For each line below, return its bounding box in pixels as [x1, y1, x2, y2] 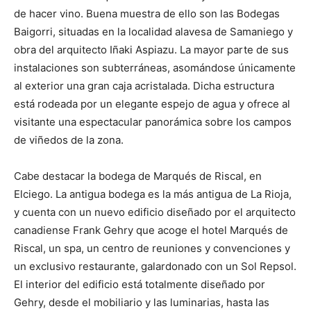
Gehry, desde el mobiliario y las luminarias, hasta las [14, 296, 269, 310]
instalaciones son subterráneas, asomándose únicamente [14, 61, 296, 75]
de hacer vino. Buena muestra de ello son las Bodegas [14, 7, 280, 21]
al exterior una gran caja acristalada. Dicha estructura [14, 79, 274, 93]
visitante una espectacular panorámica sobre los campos [14, 115, 292, 129]
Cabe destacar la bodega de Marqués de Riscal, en [14, 169, 262, 183]
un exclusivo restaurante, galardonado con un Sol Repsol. [14, 260, 296, 274]
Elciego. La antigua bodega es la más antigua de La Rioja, [14, 187, 292, 201]
